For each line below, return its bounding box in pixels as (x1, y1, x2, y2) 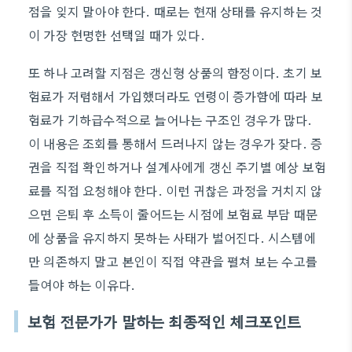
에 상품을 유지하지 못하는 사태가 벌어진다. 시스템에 (28, 228, 316, 247)
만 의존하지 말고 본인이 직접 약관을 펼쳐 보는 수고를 (28, 251, 318, 270)
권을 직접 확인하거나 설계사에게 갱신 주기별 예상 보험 (28, 157, 327, 176)
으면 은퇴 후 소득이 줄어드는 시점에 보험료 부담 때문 (28, 204, 318, 223)
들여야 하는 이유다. (28, 275, 136, 294)
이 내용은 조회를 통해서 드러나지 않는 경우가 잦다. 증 (28, 134, 323, 152)
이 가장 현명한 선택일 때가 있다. (28, 25, 205, 44)
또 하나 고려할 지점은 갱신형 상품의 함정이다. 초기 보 (28, 63, 323, 82)
